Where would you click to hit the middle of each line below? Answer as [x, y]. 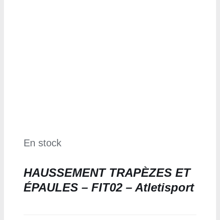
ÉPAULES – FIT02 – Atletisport [109, 188]
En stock [42, 143]
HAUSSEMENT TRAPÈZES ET [107, 173]
